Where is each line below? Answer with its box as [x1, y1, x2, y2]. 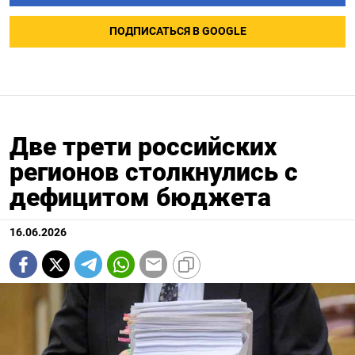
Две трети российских [10, 132, 277, 162]
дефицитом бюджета [10, 182, 271, 213]
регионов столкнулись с [10, 157, 298, 188]
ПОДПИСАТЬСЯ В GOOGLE [109, 25, 246, 39]
